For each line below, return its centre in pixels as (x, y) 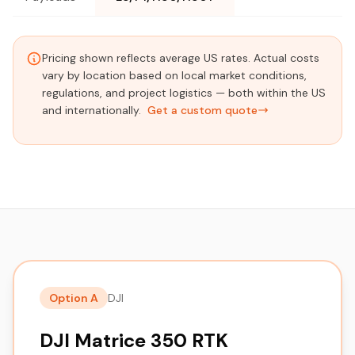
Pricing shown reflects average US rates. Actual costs (181, 58)
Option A (74, 298)
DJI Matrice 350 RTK (134, 340)
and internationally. (93, 110)
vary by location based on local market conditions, (174, 75)
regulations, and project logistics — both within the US (184, 93)
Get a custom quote (202, 110)
